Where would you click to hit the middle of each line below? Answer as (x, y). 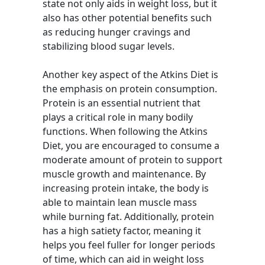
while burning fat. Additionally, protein (128, 216)
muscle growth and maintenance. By (124, 174)
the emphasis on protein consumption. (130, 89)
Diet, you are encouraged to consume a (131, 146)
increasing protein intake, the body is (126, 188)
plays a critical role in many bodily (118, 117)
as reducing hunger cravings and (117, 32)
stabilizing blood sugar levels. (109, 46)
